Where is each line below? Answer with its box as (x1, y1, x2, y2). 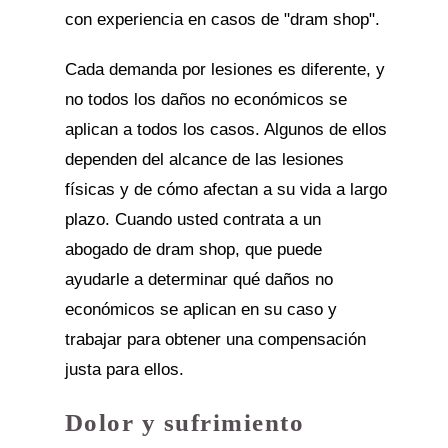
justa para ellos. (64, 360, 184, 379)
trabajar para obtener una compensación (64, 330, 366, 349)
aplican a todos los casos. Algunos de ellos (64, 120, 387, 139)
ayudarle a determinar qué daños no (64, 270, 333, 289)
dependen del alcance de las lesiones (64, 150, 344, 169)
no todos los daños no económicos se (64, 90, 347, 109)
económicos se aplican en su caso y (64, 300, 337, 319)
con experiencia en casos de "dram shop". (64, 10, 380, 29)
